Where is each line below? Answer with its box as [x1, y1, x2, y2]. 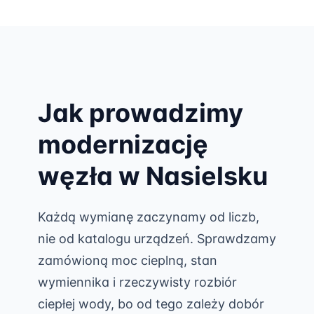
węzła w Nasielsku [38, 161, 268, 191]
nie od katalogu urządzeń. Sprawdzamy [38, 231, 276, 246]
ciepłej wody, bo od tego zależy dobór [38, 296, 264, 311]
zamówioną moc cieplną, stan [38, 253, 217, 268]
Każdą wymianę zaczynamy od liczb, [38, 210, 259, 224]
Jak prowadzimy [38, 97, 243, 128]
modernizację [38, 129, 208, 160]
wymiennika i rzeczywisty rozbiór [38, 275, 237, 289]
